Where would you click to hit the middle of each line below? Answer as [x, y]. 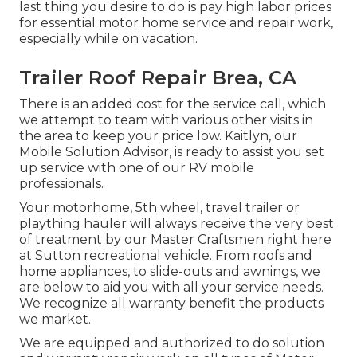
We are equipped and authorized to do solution [172, 343]
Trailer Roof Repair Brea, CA [158, 78]
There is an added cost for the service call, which [173, 104]
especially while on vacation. [108, 39]
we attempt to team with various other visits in [166, 120]
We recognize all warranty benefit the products [171, 304]
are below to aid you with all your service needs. [171, 288]
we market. [55, 320]
